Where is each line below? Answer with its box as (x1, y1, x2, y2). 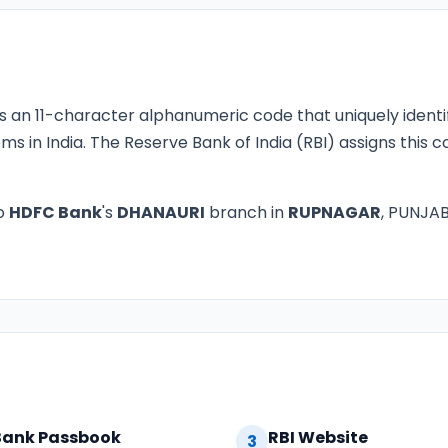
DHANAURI (117, 201, 205, 224)
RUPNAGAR (288, 201, 381, 224)
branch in (205, 201, 288, 224)
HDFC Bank (9, 201, 102, 224)
